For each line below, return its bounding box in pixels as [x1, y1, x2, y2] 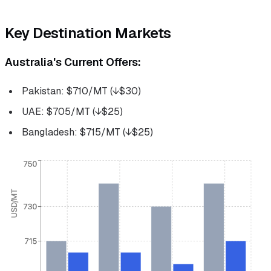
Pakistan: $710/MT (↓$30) [22, 84, 141, 97]
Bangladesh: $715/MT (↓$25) [22, 125, 153, 139]
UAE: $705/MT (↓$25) [22, 105, 123, 118]
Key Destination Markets [5, 23, 171, 42]
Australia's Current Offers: [5, 54, 141, 69]
